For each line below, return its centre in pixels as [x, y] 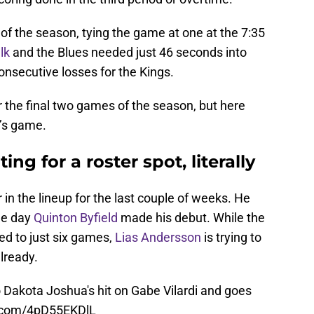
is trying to [231, 237]
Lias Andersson [158, 237]
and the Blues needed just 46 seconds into [128, 52]
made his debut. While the [191, 217]
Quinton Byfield [76, 217]
